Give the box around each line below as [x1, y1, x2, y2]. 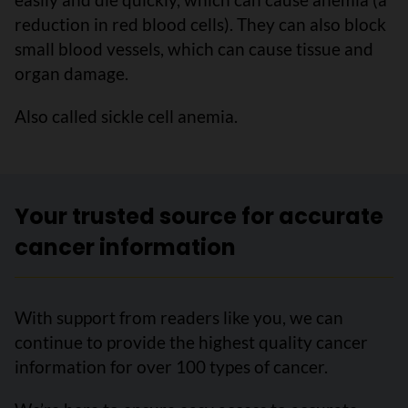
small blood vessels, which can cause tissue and [15, 38, 373, 59]
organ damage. [15, 63, 128, 84]
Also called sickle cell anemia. [15, 106, 238, 127]
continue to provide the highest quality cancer [15, 331, 368, 352]
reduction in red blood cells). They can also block [15, 14, 386, 35]
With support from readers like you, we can [15, 307, 343, 328]
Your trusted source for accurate [15, 201, 383, 231]
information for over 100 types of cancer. [15, 356, 328, 377]
